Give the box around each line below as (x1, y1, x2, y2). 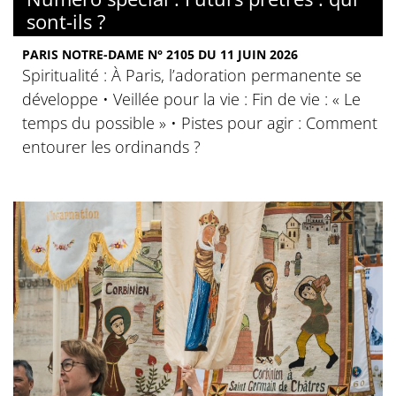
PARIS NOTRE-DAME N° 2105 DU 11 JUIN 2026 (22, 46, 298, 63)
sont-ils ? (27, 8, 106, 34)
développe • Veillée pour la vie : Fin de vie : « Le (22, 88, 361, 110)
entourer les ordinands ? (22, 136, 201, 157)
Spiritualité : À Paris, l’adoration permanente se (22, 65, 362, 86)
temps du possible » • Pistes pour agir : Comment (22, 112, 377, 133)
